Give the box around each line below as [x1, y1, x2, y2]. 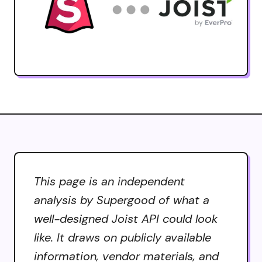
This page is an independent [34, 173, 185, 189]
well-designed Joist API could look [34, 211, 218, 226]
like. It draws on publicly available [34, 229, 211, 245]
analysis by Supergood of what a [34, 192, 209, 208]
